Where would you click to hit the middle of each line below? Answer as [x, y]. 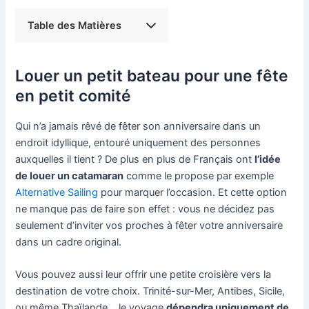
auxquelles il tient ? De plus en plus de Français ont [135, 159]
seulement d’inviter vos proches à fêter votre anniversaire [149, 225]
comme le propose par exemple [199, 176]
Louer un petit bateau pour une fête [152, 76]
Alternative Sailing [57, 192]
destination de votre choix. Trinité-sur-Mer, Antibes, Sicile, [150, 291]
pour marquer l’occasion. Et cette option [193, 192]
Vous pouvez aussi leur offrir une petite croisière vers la [143, 274]
